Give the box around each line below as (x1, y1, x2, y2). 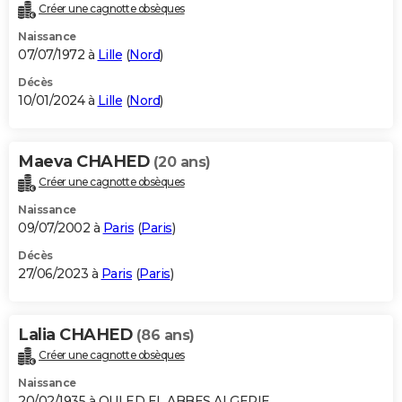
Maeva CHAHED (18, 152, 153, 172)
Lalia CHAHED (18, 325, 136, 345)
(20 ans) (153, 153, 211, 171)
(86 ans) (135, 327, 195, 345)
